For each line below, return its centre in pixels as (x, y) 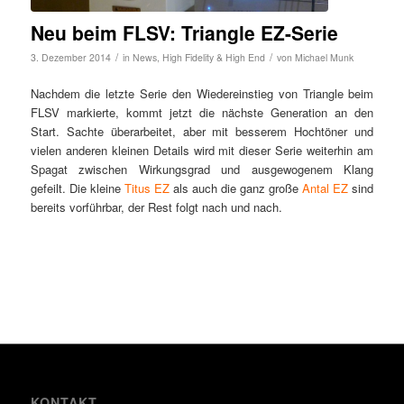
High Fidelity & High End (213, 57)
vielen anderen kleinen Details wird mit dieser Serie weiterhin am (202, 150)
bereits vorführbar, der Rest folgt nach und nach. (156, 207)
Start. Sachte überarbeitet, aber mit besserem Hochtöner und (202, 131)
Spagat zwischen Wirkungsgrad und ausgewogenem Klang (202, 169)
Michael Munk (324, 57)
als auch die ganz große (236, 188)
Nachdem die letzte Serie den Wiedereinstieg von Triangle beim (202, 93)
